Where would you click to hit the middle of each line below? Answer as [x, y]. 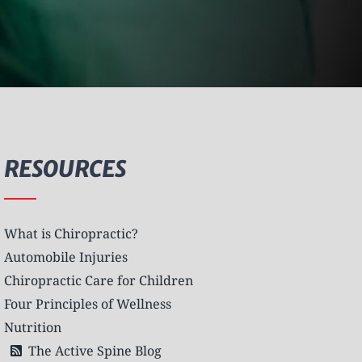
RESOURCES [65, 168]
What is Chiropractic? [71, 233]
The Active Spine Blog [95, 350]
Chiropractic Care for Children [98, 280]
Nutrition [32, 327]
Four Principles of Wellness [87, 303]
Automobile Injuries [65, 257]
